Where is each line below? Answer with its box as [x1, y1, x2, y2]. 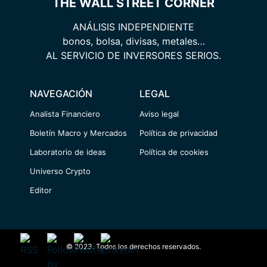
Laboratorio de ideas [30, 147, 106, 157]
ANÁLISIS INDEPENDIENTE [73, 21, 194, 33]
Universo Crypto [30, 166, 91, 176]
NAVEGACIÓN [30, 88, 92, 100]
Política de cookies [139, 147, 209, 157]
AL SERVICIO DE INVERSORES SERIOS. [46, 49, 221, 61]
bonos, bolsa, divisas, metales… [62, 35, 205, 47]
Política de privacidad [139, 128, 218, 138]
